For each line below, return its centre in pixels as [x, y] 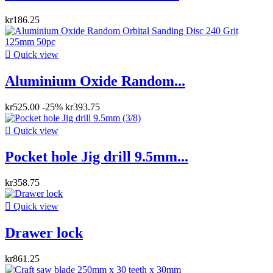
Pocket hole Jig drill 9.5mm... [97, 157]
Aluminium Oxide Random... [95, 81]
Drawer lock [44, 233]
